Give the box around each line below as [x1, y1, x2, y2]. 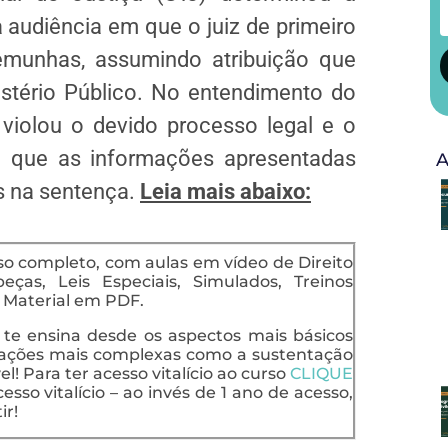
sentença [39, 178, 129, 204]
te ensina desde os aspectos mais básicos [3, 326, 354, 346]
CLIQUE [290, 364, 353, 384]
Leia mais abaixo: [140, 178, 311, 204]
